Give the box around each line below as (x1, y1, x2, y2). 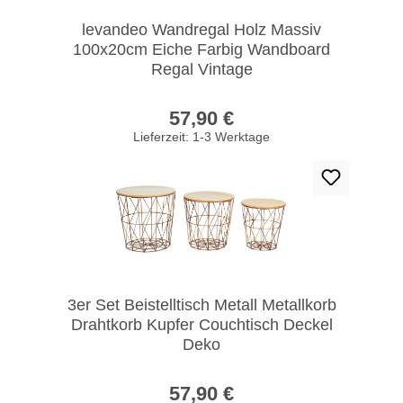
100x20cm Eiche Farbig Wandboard (73, 40, 330, 58)
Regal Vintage (150, 59, 253, 78)
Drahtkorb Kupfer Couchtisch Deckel (70, 315, 333, 334)
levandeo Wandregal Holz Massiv (82, 20, 321, 39)
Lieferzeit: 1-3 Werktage (133, 129, 270, 144)
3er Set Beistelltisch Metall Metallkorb (67, 295, 336, 314)
